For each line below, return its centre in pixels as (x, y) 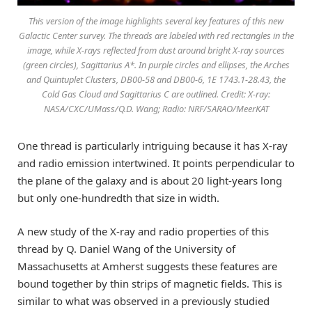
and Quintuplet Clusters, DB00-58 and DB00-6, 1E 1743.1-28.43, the (156, 79)
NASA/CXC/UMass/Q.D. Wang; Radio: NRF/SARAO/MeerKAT (156, 108)
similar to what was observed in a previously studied (143, 301)
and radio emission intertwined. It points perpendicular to (156, 163)
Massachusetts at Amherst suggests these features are (147, 266)
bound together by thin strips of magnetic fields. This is (150, 283)
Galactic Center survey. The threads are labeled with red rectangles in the (156, 35)
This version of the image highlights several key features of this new (156, 21)
